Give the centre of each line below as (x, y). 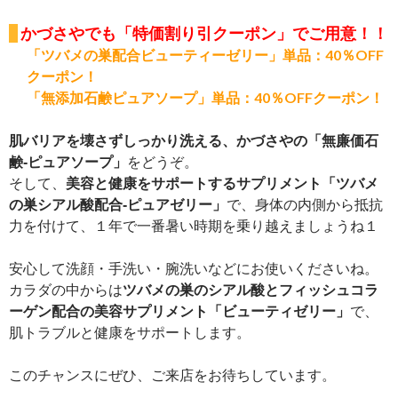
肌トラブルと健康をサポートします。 (130, 331)
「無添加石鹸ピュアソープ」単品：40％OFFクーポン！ (205, 97)
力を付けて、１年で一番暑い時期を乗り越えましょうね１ (194, 225)
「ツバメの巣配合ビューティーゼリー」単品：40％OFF (205, 54)
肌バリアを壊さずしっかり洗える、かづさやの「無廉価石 (194, 139)
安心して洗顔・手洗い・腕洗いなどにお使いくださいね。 (194, 267)
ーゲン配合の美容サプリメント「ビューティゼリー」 (179, 310)
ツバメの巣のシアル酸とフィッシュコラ (251, 289)
